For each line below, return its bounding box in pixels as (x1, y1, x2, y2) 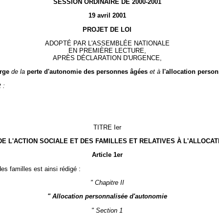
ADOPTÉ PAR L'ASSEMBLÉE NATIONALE (44, 39, 170, 47)
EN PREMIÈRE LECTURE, (68, 46, 146, 54)
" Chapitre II (90, 178, 124, 186)
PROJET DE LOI (83, 25, 131, 33)
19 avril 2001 (88, 12, 126, 20)
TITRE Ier (93, 123, 121, 131)
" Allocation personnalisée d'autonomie (47, 193, 167, 200)
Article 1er (91, 151, 123, 159)
